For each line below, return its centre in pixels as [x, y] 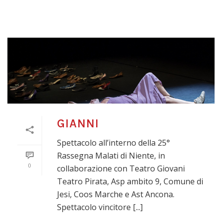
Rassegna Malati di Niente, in [111, 156]
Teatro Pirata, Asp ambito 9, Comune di [130, 182]
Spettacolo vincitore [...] [100, 207]
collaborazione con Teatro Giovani [121, 169]
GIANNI [78, 124]
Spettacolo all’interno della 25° [113, 143]
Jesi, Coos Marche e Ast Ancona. [116, 194]
